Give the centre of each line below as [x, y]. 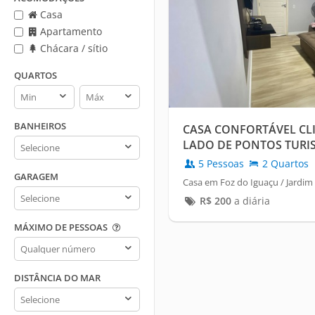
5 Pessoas [221, 164]
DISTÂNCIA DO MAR [57, 278]
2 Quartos [284, 164]
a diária [250, 201]
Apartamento [70, 31]
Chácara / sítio [72, 48]
